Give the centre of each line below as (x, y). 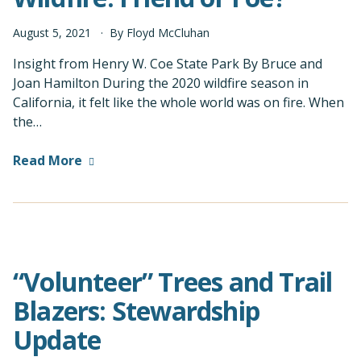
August (31, 33)
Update (57, 340)
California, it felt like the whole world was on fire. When (178, 103)
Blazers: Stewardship (136, 311)
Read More (48, 161)
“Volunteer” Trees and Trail (173, 282)
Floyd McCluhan (168, 33)
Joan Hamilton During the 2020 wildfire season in (161, 83)
